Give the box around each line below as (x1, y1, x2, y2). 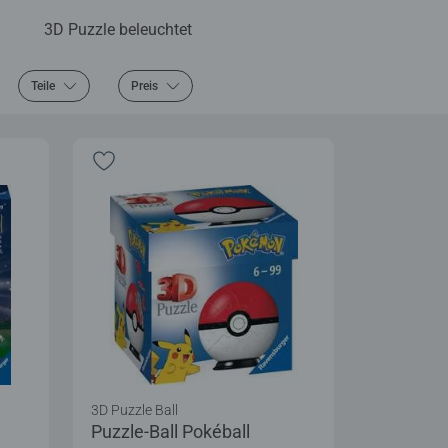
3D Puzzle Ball (91, 401, 178, 418)
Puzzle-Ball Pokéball (91, 420, 250, 442)
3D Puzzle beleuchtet (44, 19, 192, 39)
